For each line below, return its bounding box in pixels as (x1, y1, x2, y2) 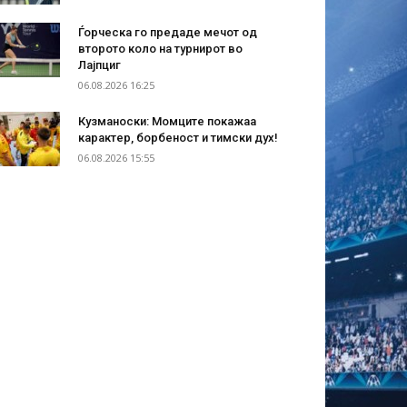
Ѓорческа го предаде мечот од (78, 25, 257, 40)
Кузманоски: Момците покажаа (78, 114, 256, 129)
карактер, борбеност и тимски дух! (78, 131, 278, 145)
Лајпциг (78, 58, 121, 73)
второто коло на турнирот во (78, 42, 243, 56)
